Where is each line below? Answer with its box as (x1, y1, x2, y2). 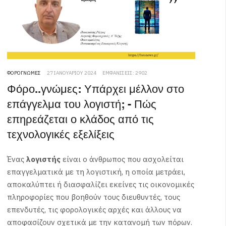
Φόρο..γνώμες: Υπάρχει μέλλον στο (7, 80, 184, 98)
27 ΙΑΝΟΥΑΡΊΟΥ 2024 (46, 69, 96, 76)
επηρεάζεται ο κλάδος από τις (7, 110, 154, 129)
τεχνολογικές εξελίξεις (7, 126, 115, 144)
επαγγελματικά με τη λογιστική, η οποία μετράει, (7, 166, 185, 177)
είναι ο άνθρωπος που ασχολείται (60, 154, 184, 164)
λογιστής (26, 154, 61, 164)
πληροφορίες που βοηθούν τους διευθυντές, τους (7, 192, 180, 202)
